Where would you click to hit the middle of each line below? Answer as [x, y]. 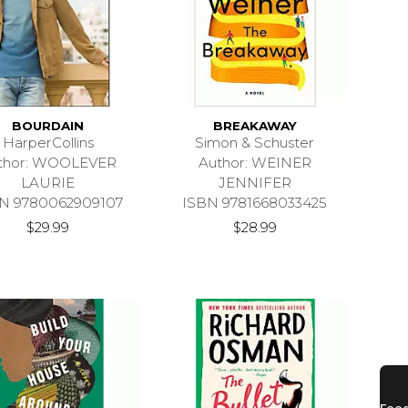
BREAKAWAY [255, 126]
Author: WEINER [255, 163]
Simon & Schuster [255, 143]
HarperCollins [48, 143]
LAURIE [48, 183]
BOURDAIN [48, 126]
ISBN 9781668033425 [255, 203]
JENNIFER [255, 183]
